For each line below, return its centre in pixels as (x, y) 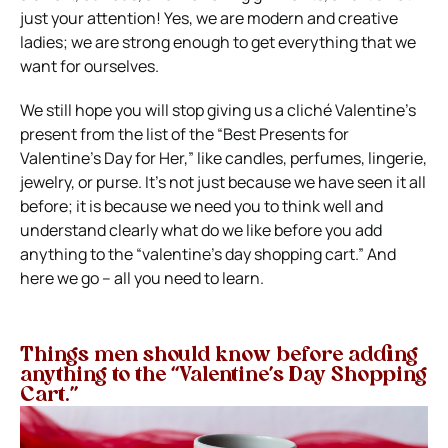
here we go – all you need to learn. (142, 278)
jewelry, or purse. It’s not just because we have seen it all (223, 182)
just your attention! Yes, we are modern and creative (209, 18)
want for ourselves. (89, 66)
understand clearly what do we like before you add (201, 230)
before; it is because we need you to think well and (201, 206)
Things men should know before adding (219, 356)
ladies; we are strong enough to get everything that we (218, 42)
